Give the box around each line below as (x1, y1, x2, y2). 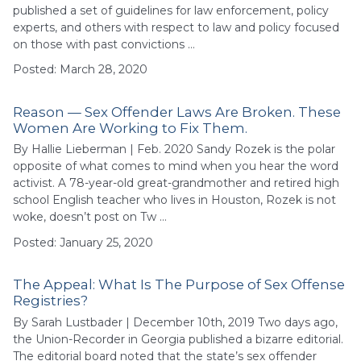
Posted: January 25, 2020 (13, 234, 153, 250)
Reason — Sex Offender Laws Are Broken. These (13, 103, 341, 120)
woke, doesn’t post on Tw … (13, 210, 167, 225)
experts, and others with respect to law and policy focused (13, 19, 339, 35)
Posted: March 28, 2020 (13, 62, 147, 77)
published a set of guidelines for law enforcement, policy (13, 2, 329, 18)
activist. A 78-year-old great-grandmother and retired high (13, 176, 339, 191)
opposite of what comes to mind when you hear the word (13, 159, 338, 174)
